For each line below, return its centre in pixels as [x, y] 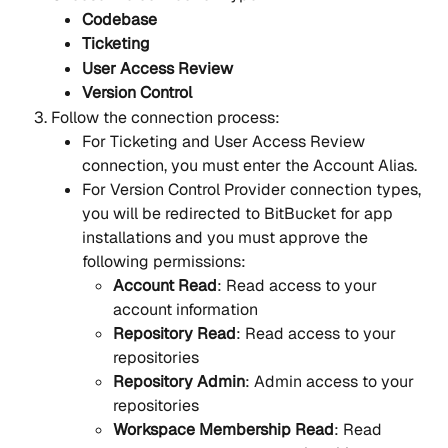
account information [185, 310]
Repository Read [174, 334]
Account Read [165, 286]
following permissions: [164, 262]
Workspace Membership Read [223, 430]
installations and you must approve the [227, 238]
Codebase [119, 19]
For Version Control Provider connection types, [253, 190]
